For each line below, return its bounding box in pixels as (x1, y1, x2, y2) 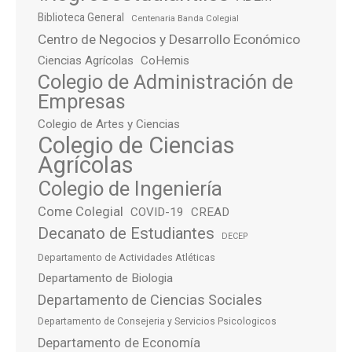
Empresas (38, 90, 126, 113)
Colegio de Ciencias (38, 132, 235, 159)
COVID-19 (130, 205, 184, 219)
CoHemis (141, 53, 189, 68)
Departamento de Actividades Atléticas (38, 251, 215, 263)
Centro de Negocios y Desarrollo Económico (38, 31, 300, 47)
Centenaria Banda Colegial (131, 13, 239, 24)
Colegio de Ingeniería (38, 177, 222, 200)
